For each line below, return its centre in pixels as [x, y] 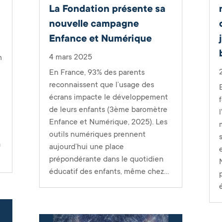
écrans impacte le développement [108, 97]
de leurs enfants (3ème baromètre [108, 109]
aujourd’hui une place [86, 146]
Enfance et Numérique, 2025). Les [108, 122]
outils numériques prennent [97, 134]
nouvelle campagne [94, 24]
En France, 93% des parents [97, 72]
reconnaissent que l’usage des [101, 84]
